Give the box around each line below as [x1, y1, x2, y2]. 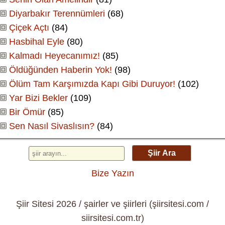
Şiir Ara [148, 149, 176, 158]
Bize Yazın [91, 168, 134, 179]
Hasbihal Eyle [9, 37, 64, 47]
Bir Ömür [9, 107, 45, 118]
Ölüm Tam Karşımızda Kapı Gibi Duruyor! [9, 79, 175, 89]
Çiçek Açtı [9, 23, 49, 33]
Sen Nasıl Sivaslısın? [9, 121, 94, 132]
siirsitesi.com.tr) [81, 212, 144, 223]
